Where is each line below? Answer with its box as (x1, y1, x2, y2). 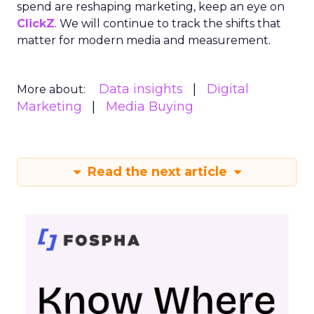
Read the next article (83, 163, 231, 179)
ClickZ (17, 16, 55, 30)
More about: (17, 82, 86, 96)
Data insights (99, 81, 183, 97)
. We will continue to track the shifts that (55, 16, 281, 30)
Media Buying (106, 98, 193, 114)
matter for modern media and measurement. (17, 33, 271, 47)
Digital (207, 81, 249, 97)
